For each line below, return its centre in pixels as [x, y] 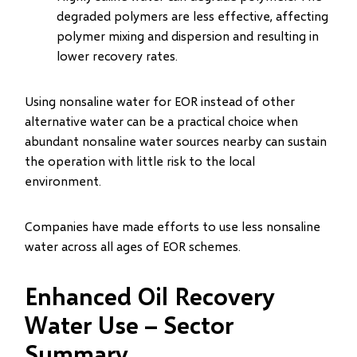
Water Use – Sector [129, 324]
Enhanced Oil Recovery [150, 296]
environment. [63, 180]
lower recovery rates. [118, 55]
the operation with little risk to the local [140, 161]
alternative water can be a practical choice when [162, 121]
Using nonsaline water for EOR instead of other [160, 101]
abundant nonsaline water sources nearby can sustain [176, 141]
